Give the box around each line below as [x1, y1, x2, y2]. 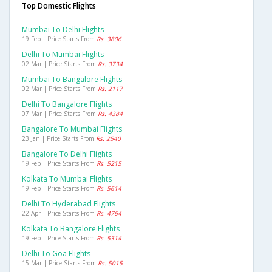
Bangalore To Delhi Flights [22, 149, 112, 160]
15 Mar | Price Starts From [22, 259, 98, 268]
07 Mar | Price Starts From [22, 109, 98, 118]
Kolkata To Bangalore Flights [22, 223, 120, 234]
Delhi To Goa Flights [22, 248, 90, 259]
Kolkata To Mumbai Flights [22, 174, 112, 185]
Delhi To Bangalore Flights [22, 99, 112, 110]
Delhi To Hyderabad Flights [22, 199, 115, 209]
